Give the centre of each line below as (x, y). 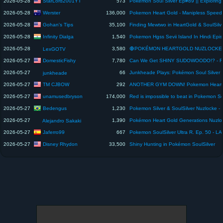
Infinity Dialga (58, 36)
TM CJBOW (56, 84)
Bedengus (55, 108)
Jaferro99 (54, 132)
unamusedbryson (63, 96)
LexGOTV (54, 49)
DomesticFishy (59, 60)
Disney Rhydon (60, 144)
